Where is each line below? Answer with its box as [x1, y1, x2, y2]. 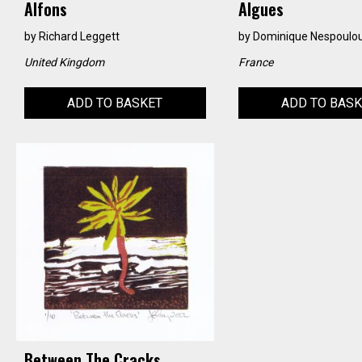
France [238, 56, 273, 69]
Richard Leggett [39, 30, 120, 44]
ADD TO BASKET [67, 95, 163, 112]
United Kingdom [24, 56, 104, 69]
